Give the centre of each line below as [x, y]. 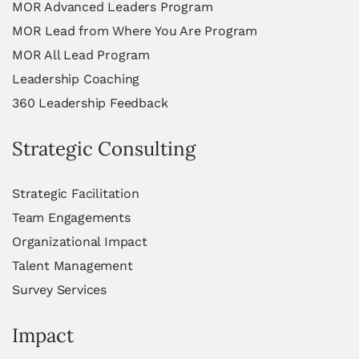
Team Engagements [71, 218]
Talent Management [73, 266]
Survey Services [59, 290]
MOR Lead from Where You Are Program [135, 31]
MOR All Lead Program [81, 55]
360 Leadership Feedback [90, 103]
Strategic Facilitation [76, 194]
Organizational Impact [80, 242]
